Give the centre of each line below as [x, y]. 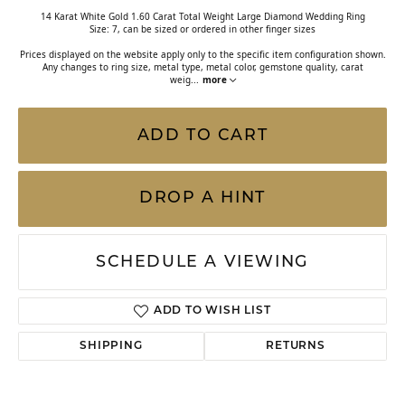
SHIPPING [111, 346]
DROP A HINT [202, 198]
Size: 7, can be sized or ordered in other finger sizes [202, 29]
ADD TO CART [202, 136]
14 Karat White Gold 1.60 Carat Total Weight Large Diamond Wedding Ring [202, 16]
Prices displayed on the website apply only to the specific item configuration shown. [202, 54]
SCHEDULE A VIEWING [202, 262]
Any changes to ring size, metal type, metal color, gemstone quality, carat [202, 67]
